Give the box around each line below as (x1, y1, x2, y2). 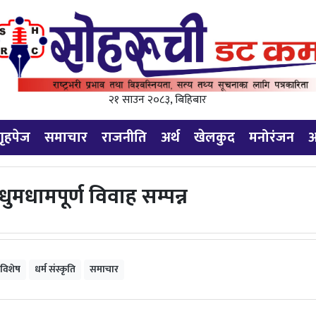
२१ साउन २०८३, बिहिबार (109, 90, 207, 109)
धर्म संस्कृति (35, 262, 75, 277)
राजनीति (102, 126, 147, 150)
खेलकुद (194, 126, 235, 150)
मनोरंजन (249, 126, 294, 150)
